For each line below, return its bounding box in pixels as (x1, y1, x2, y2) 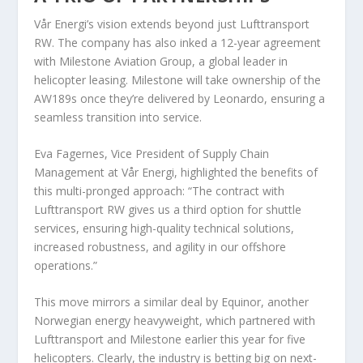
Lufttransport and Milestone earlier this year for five (34, 331, 306, 348)
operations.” (34, 257, 98, 273)
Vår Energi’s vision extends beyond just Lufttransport (34, 15, 310, 32)
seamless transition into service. (34, 109, 203, 125)
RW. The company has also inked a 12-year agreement (34, 34, 322, 50)
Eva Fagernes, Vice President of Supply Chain (34, 145, 270, 161)
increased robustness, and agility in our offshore (34, 238, 287, 254)
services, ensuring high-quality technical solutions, (34, 220, 295, 236)
